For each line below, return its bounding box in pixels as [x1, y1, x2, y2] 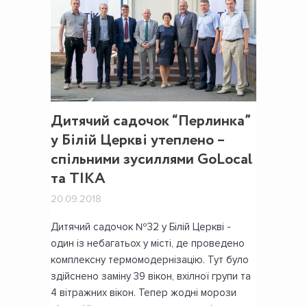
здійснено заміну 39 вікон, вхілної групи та [51, 270, 251, 283]
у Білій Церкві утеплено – [51, 130, 225, 152]
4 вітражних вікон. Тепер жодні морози [51, 286, 236, 299]
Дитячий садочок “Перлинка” [51, 110, 250, 133]
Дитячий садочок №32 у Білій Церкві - [51, 221, 231, 234]
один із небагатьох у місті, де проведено [51, 237, 245, 250]
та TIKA [51, 168, 106, 191]
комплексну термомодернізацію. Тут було [51, 254, 249, 267]
